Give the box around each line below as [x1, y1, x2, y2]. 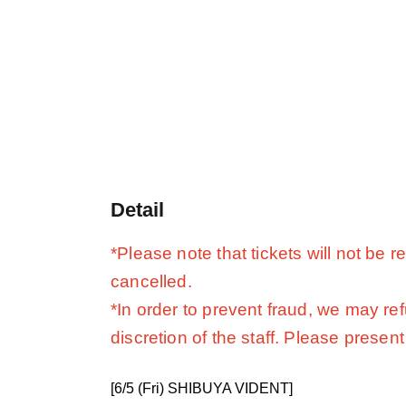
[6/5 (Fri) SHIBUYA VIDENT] [111, 381, 293, 397]
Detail [111, 198, 164, 222]
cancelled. [111, 272, 192, 292]
